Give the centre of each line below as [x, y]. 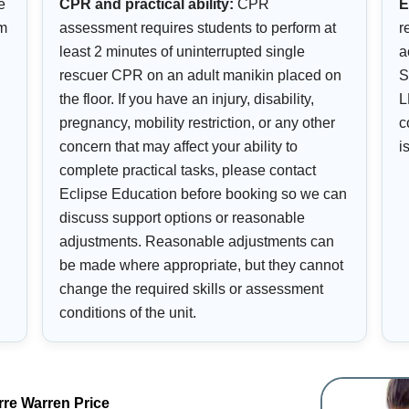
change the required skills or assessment [191, 289]
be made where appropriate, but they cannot [201, 266]
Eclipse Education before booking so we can [203, 194]
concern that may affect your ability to [178, 147]
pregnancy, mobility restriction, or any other [197, 123]
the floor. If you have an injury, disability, [187, 100]
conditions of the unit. [128, 313]
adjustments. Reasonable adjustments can [197, 242]
